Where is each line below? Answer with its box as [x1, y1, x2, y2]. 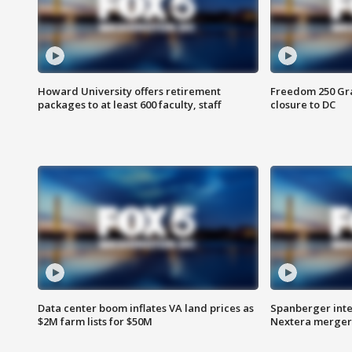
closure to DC [269, 97, 335, 112]
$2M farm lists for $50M [38, 314, 152, 329]
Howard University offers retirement [38, 84, 221, 99]
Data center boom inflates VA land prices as [38, 301, 254, 316]
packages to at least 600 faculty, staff [38, 97, 221, 112]
